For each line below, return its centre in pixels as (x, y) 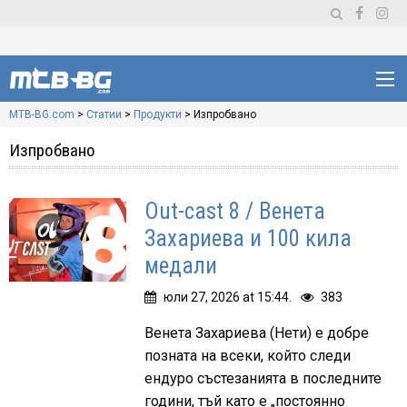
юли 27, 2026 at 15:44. (228, 297)
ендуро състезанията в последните (263, 378)
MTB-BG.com (42, 114)
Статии (104, 114)
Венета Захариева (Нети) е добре (257, 333)
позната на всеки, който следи (248, 356)
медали (181, 266)
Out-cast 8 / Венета (235, 211)
